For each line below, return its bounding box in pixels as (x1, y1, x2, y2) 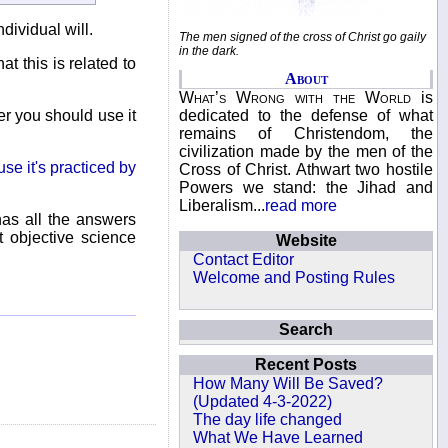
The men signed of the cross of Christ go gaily (179, 30, 426, 44)
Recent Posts (255, 356, 357, 373)
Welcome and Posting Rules (193, 269, 396, 286)
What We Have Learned (193, 429, 364, 446)
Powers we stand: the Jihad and (179, 179, 433, 196)
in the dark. (179, 44, 239, 58)
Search (279, 321, 333, 338)
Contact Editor (193, 251, 295, 268)
